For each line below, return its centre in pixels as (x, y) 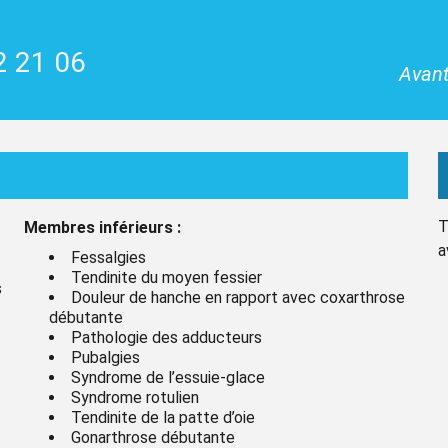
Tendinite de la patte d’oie (163, 417)
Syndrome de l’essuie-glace (168, 377)
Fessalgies (108, 257)
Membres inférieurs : (102, 227)
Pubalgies (105, 357)
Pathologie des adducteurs (166, 337)
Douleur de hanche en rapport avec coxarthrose (238, 297)
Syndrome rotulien (135, 397)
